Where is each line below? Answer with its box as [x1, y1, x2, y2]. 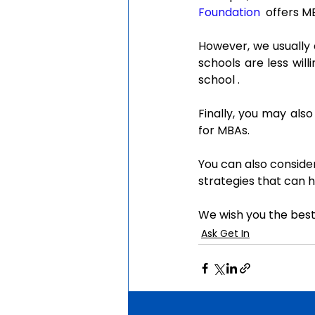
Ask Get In [201, 226, 250, 241]
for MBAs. [198, 122, 250, 139]
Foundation [198, 4, 260, 21]
